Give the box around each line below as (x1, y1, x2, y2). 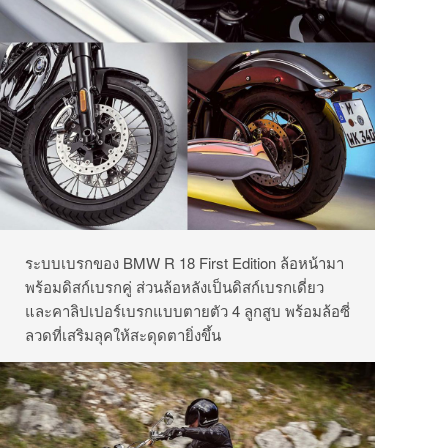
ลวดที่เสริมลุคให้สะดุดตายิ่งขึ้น (25, 323, 221, 345)
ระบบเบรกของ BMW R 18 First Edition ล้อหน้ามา (25, 251, 344, 273)
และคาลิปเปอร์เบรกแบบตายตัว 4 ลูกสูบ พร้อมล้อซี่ (25, 299, 350, 321)
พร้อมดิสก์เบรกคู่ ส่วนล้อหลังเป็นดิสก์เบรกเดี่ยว (25, 275, 324, 297)
